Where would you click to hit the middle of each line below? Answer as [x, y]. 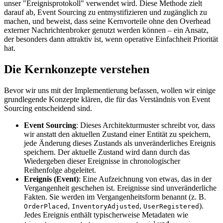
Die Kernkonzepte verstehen [77, 69]
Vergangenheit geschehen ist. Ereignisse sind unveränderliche [120, 188]
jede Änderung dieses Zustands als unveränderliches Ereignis [120, 143]
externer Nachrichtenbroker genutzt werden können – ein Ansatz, [106, 30]
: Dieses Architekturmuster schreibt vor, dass [146, 125]
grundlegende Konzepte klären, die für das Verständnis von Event [107, 99]
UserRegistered [171, 206]
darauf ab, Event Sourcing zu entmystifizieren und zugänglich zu [106, 12]
